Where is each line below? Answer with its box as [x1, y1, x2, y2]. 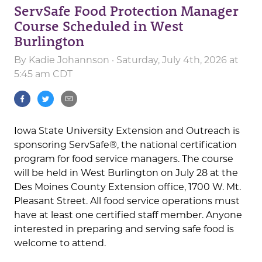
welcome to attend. [14, 237, 106, 249]
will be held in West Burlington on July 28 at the [14, 167, 238, 179]
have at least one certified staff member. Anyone [14, 209, 242, 221]
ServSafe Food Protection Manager [14, 1, 239, 20]
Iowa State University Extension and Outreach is [14, 125, 240, 137]
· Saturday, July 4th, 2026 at [109, 54, 239, 66]
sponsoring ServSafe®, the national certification [14, 139, 237, 151]
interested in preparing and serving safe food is [14, 223, 234, 235]
